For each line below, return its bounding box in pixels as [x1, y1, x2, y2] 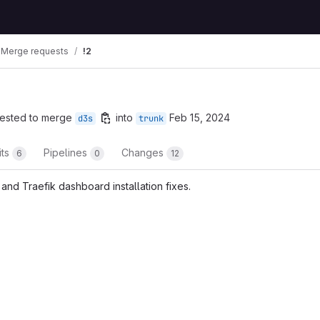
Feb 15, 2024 [169, 111, 230, 124]
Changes [121, 146, 166, 159]
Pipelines [44, 146, 90, 159]
